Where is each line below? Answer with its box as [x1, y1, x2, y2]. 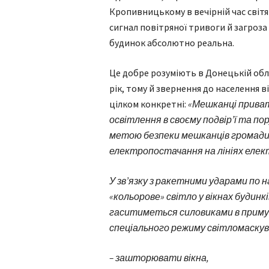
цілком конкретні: [109, 98, 188, 110]
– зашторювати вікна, [109, 252, 209, 264]
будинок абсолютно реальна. [109, 37, 234, 49]
